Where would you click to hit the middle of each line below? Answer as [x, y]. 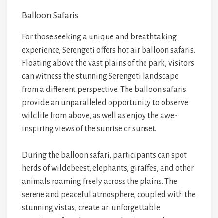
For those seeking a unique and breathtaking [99, 37]
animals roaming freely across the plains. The [100, 182]
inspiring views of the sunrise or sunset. [89, 129]
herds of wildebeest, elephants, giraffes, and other [108, 168]
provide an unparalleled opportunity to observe [105, 103]
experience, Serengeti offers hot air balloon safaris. [109, 50]
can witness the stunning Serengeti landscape [100, 76]
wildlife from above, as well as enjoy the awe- [100, 116]
